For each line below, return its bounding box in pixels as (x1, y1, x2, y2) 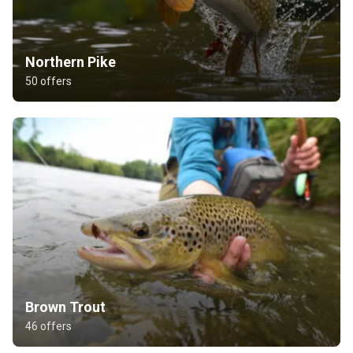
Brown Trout (25, 298, 106, 315)
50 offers (25, 74, 72, 87)
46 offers (25, 319, 72, 333)
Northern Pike (25, 53, 116, 70)
